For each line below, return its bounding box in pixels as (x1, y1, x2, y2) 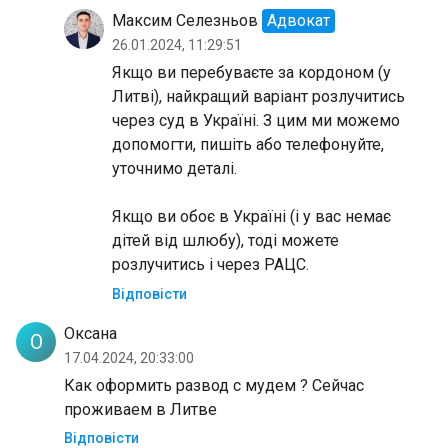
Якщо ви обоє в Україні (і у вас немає (112, 206, 391, 226)
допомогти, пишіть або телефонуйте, (112, 134, 384, 154)
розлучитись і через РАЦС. (112, 254, 309, 274)
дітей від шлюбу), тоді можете (112, 230, 339, 250)
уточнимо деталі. (112, 158, 237, 178)
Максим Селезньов (112, 10, 258, 30)
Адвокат (266, 10, 330, 30)
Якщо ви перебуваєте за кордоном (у (112, 62, 391, 82)
